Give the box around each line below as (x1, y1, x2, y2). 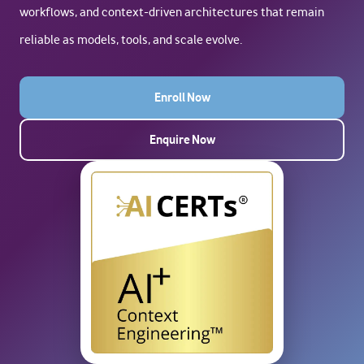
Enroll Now (154, 89, 210, 106)
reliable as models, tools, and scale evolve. (19, 32, 242, 48)
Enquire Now (149, 132, 215, 148)
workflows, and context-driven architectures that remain (19, 4, 324, 20)
